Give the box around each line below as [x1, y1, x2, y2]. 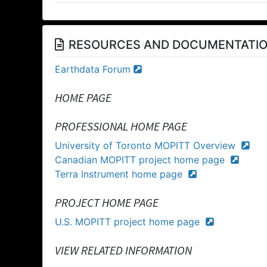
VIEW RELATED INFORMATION [55, 242, 192, 257]
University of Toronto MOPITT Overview [55, 139, 238, 151]
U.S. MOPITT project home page [55, 215, 203, 228]
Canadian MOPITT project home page [55, 153, 228, 166]
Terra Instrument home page [55, 167, 185, 180]
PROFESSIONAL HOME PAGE [55, 118, 187, 133]
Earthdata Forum [55, 63, 131, 75]
